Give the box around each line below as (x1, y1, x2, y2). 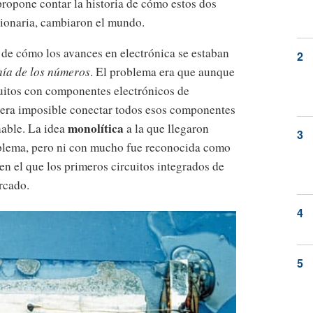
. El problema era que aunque (90, 64, 235, 80)
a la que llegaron (124, 120, 209, 137)
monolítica (68, 119, 124, 138)
